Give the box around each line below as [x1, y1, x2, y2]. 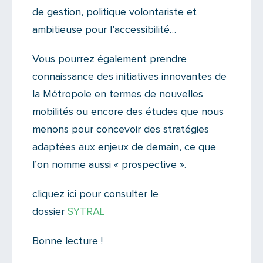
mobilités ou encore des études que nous [32, 106, 224, 117]
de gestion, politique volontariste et [32, 6, 197, 18]
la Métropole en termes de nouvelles [32, 89, 203, 100]
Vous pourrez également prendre [32, 53, 187, 65]
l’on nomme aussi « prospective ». [32, 159, 186, 170]
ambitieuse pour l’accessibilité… [32, 24, 176, 35]
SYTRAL [68, 206, 104, 217]
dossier [32, 206, 68, 217]
